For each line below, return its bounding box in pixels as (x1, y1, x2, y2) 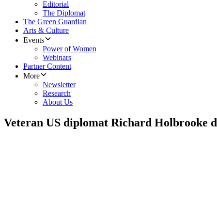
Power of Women (43, 45, 96, 53)
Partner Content (23, 62, 71, 71)
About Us (43, 98, 73, 107)
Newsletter (43, 80, 76, 89)
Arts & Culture (23, 26, 69, 35)
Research (43, 89, 71, 98)
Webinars (43, 53, 71, 62)
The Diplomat (43, 9, 85, 17)
